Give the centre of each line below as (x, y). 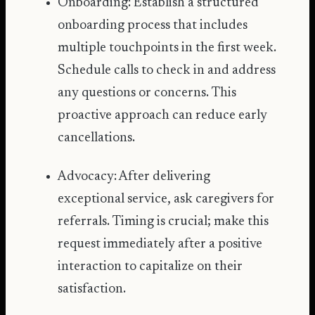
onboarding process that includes (153, 26)
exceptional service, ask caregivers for (166, 199)
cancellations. (97, 139)
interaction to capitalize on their (150, 267)
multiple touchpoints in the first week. (167, 49)
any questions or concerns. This (147, 94)
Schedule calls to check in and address (167, 71)
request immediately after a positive (160, 244)
